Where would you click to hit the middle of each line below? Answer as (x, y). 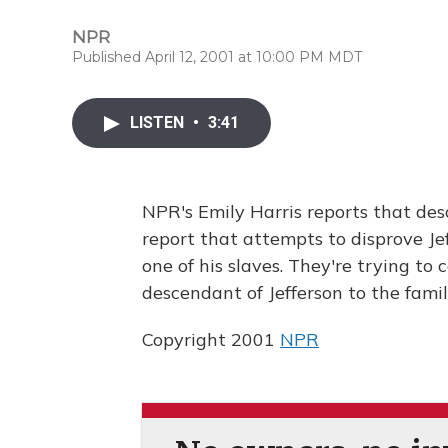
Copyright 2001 (211, 339)
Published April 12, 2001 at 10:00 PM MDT (217, 57)
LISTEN (159, 122)
